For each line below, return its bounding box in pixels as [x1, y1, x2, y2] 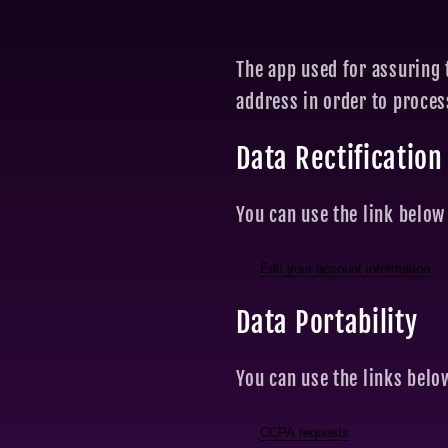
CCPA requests [260, 424, 350, 440]
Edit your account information [260, 260, 431, 276]
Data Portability [236, 304, 418, 340]
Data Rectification [236, 140, 443, 176]
